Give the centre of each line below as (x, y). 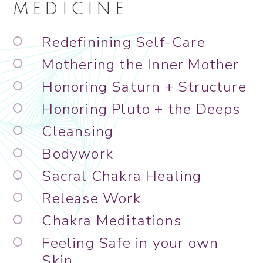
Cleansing (78, 132)
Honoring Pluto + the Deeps (141, 109)
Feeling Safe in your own (130, 243)
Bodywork (77, 154)
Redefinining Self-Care (124, 43)
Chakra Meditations (112, 221)
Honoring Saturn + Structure (144, 87)
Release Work (91, 199)
